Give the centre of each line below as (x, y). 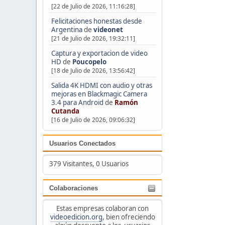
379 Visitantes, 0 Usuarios (89, 164)
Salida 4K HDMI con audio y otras (101, 85)
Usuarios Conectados (82, 144)
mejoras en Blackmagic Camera (99, 94)
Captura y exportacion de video (99, 53)
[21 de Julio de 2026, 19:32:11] (93, 38)
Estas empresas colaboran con (102, 208)
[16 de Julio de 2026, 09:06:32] (93, 120)
